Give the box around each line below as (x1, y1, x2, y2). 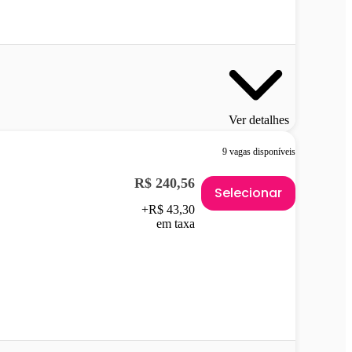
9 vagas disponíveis (222, 145, 295, 157)
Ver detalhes (229, 112, 289, 126)
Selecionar (214, 183, 282, 202)
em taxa (156, 216, 195, 230)
